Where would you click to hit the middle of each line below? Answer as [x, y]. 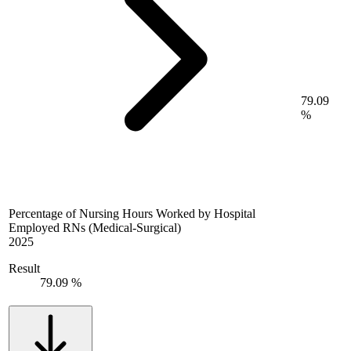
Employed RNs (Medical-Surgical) [95, 227]
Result [24, 268]
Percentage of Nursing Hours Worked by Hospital [132, 213]
